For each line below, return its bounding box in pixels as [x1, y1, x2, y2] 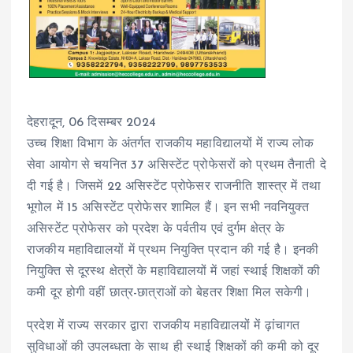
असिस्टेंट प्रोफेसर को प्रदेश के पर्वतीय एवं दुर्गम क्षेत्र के [27, 223, 285, 236]
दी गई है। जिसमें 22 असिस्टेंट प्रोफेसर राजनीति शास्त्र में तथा [27, 180, 321, 194]
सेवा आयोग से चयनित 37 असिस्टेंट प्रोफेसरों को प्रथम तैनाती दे [27, 159, 326, 173]
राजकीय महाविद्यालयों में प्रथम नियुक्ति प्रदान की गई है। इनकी [27, 244, 319, 258]
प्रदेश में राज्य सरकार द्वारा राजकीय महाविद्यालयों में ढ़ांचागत [27, 319, 300, 333]
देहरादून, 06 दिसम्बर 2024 [27, 117, 156, 130]
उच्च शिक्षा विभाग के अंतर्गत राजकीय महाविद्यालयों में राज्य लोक [27, 138, 314, 151]
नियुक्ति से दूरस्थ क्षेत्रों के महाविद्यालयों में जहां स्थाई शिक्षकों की [27, 266, 321, 279]
